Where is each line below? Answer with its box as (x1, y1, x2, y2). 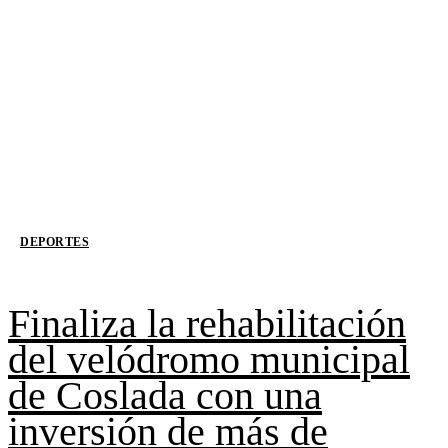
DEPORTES (20, 235, 89, 250)
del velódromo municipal (8, 337, 410, 383)
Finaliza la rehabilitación (8, 301, 406, 347)
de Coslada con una (8, 373, 322, 419)
